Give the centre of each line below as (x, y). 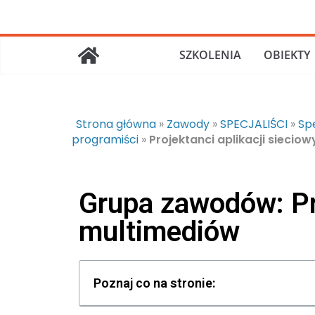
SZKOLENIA (210, 55)
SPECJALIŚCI (254, 124)
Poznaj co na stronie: (154, 283)
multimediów (159, 232)
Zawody (188, 124)
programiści (105, 140)
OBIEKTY (287, 55)
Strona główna (116, 124)
